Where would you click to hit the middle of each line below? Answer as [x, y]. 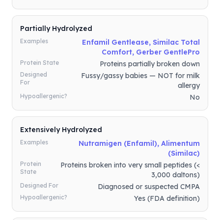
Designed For [39, 185]
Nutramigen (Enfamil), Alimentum [139, 143]
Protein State [40, 63]
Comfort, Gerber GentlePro [151, 52]
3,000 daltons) [176, 175]
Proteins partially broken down [150, 64]
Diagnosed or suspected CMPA [149, 187]
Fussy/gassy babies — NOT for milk [140, 76]
